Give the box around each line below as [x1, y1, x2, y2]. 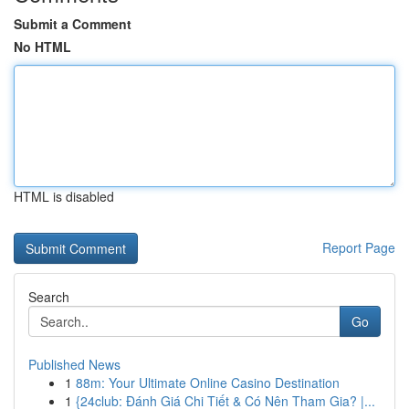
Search [28, 288, 69, 306]
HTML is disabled [14, 187, 114, 205]
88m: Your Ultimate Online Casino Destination [76, 373, 340, 392]
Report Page [322, 238, 395, 257]
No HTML [14, 37, 71, 56]
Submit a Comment [14, 15, 131, 33]
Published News [28, 355, 121, 373]
